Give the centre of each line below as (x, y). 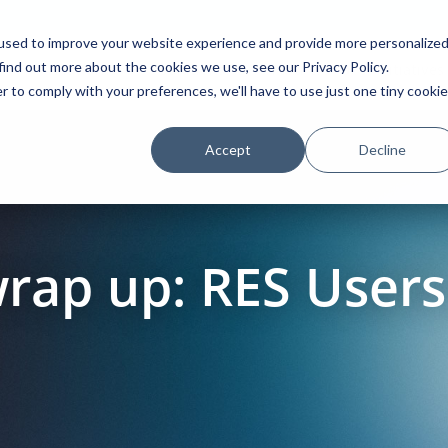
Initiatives (409, 69)
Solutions (192, 69)
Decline (382, 149)
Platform (83, 69)
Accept (228, 149)
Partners (300, 69)
